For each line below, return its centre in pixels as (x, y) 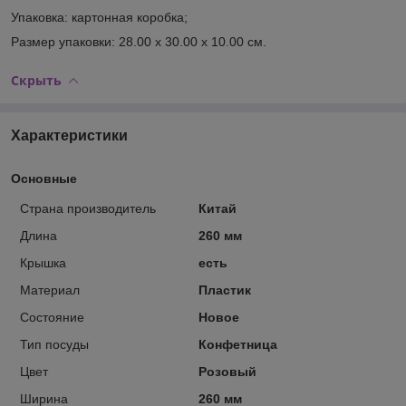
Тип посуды (54, 344)
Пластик (224, 290)
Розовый (227, 371)
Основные (44, 178)
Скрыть (36, 80)
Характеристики (69, 135)
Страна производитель (88, 208)
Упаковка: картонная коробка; (99, 17)
